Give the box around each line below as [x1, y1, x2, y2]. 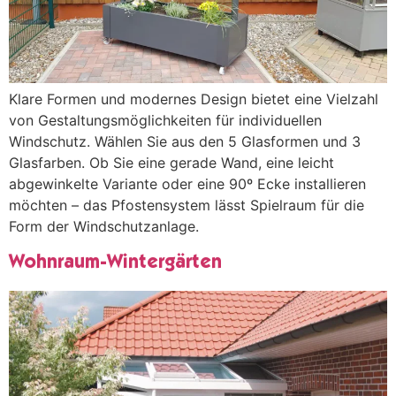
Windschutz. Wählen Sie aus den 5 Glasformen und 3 [9, 133, 361, 151]
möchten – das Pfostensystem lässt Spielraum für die [9, 196, 364, 215]
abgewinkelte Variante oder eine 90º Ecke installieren [9, 175, 366, 194]
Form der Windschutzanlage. [9, 217, 199, 236]
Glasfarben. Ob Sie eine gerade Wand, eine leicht [9, 154, 334, 172]
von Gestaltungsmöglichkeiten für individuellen [9, 111, 322, 130]
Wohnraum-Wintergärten [9, 253, 222, 273]
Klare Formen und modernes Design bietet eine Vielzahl [9, 90, 378, 109]
